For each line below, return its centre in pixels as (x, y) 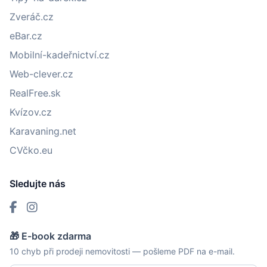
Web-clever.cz (41, 74)
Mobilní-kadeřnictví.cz (60, 55)
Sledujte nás (38, 183)
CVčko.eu (31, 150)
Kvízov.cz (31, 112)
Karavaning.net (43, 131)
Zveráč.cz (32, 16)
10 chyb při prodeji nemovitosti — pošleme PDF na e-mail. (122, 251)
